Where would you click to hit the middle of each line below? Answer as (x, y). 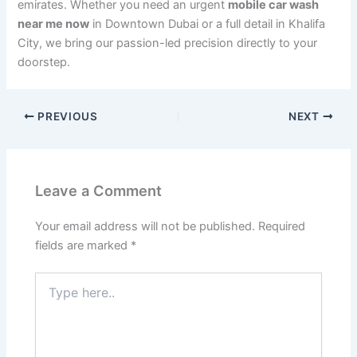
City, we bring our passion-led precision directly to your (168, 43)
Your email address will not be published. (145, 226)
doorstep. (44, 63)
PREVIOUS (66, 116)
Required (282, 226)
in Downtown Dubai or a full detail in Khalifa (208, 24)
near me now (54, 24)
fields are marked (83, 245)
